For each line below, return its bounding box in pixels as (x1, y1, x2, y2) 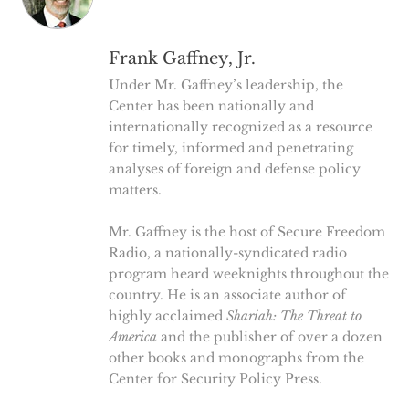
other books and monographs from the (108, 350, 364, 366)
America (108, 329, 157, 345)
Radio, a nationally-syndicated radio (108, 245, 347, 261)
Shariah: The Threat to (225, 308, 362, 324)
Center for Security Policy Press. (108, 371, 322, 387)
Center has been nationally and (108, 98, 314, 114)
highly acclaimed (108, 308, 226, 324)
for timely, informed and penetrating (108, 140, 353, 156)
